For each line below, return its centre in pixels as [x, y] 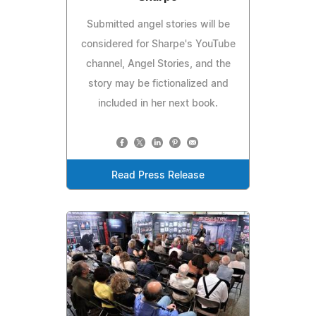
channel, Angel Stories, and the [158, 65]
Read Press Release [158, 176]
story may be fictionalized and [158, 84]
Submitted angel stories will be [158, 25]
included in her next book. [158, 104]
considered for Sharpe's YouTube [158, 45]
